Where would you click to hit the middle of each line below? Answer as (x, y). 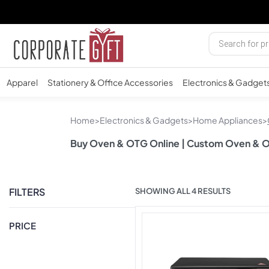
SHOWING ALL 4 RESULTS (183, 191)
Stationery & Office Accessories (110, 83)
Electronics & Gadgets (144, 120)
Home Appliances (228, 120)
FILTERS (27, 192)
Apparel (22, 83)
